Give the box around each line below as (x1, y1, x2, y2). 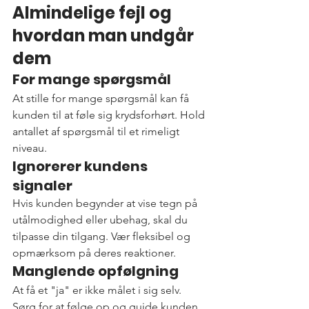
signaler (12, 176, 72, 196)
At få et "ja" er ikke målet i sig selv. (12, 283, 184, 297)
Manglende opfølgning (12, 261, 179, 281)
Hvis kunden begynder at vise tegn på (12, 197, 200, 210)
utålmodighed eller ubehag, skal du (12, 213, 190, 227)
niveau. (12, 141, 47, 155)
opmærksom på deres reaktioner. (12, 246, 176, 260)
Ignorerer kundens (12, 157, 150, 177)
